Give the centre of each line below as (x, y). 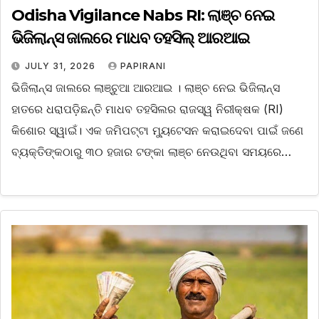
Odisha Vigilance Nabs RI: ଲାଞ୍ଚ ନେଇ (143, 16)
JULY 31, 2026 (62, 66)
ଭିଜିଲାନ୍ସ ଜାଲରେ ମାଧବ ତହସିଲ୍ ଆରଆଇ (130, 38)
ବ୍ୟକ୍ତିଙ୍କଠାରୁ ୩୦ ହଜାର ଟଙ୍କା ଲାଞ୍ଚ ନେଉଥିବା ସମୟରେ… (151, 152)
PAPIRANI (143, 66)
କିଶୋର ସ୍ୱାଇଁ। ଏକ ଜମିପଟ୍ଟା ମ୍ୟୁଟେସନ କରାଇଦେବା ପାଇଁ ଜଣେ (157, 131)
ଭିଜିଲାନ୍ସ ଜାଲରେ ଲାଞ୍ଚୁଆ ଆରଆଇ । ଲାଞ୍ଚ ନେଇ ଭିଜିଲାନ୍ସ (146, 88)
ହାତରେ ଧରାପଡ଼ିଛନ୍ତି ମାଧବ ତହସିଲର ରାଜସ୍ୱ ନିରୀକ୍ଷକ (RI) (147, 109)
